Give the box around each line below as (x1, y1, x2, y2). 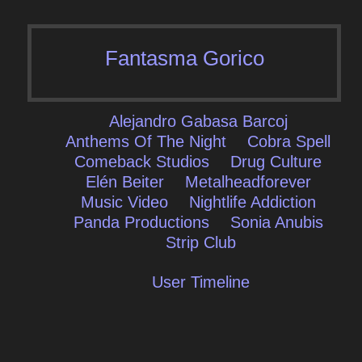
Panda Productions (73, 213, 209, 231)
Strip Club (165, 234, 236, 251)
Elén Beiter (85, 173, 164, 191)
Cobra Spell (247, 133, 330, 150)
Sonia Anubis (229, 213, 323, 231)
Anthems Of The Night (65, 133, 226, 150)
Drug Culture (230, 153, 322, 170)
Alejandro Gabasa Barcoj (108, 112, 288, 130)
